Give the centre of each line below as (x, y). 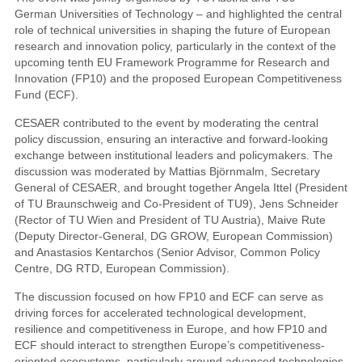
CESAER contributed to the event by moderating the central (166, 123)
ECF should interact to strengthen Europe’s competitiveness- (169, 345)
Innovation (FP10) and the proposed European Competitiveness (178, 78)
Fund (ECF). (46, 95)
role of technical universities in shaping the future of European (172, 30)
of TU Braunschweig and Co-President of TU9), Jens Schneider (176, 204)
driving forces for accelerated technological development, (160, 313)
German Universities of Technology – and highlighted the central (178, 14)
